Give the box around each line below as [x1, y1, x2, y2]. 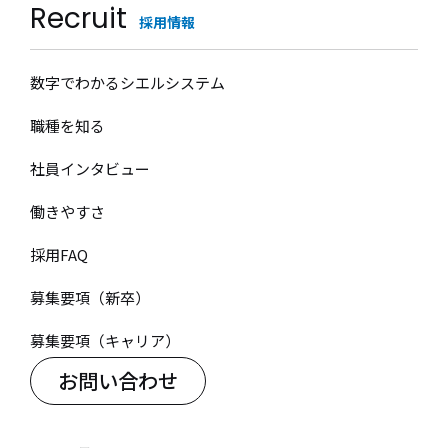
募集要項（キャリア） [30, 329, 180, 351]
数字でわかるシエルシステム [30, 71, 225, 93]
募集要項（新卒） [30, 286, 150, 308]
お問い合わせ [58, 365, 178, 395]
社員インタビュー [30, 157, 150, 179]
